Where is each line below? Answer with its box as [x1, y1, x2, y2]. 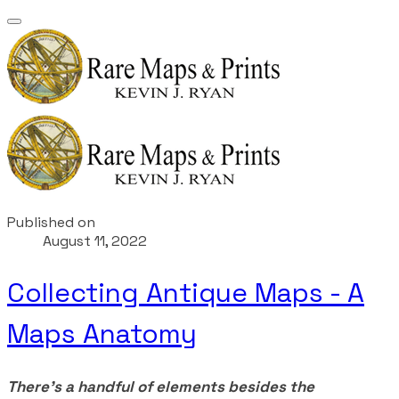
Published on [7, 213, 95, 232]
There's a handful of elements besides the [7, 376, 314, 396]
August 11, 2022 [43, 232, 147, 250]
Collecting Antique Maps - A [7, 274, 364, 310]
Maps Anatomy [7, 315, 197, 351]
